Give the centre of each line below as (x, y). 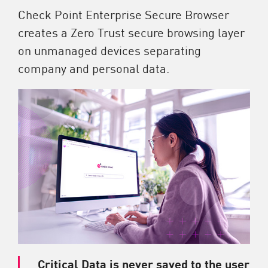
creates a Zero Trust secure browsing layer (131, 32)
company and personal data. (94, 68)
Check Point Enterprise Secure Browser (124, 14)
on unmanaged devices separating (109, 50)
